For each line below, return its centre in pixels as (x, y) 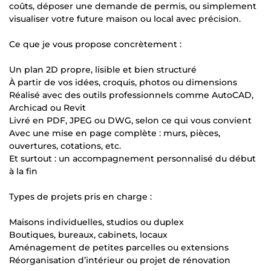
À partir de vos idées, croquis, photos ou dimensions (123, 82)
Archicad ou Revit (47, 107)
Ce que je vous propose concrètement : (95, 44)
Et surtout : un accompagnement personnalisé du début (132, 158)
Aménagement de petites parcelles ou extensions (119, 247)
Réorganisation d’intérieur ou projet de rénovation (120, 260)
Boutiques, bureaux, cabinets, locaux (88, 234)
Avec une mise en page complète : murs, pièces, (115, 133)
